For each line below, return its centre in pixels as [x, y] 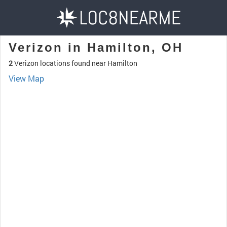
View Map [26, 78]
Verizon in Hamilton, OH [96, 47]
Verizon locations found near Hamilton [75, 63]
